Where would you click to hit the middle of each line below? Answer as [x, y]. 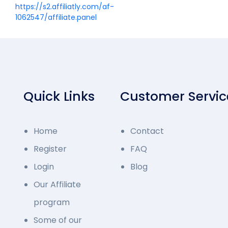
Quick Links [59, 96]
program [52, 202]
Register [50, 149]
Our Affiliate [57, 184]
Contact [147, 131]
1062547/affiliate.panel [56, 17]
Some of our [58, 220]
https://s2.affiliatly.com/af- [65, 7]
